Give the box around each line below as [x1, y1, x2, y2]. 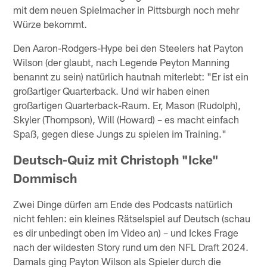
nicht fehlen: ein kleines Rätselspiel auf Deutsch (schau [13, 212, 251, 225]
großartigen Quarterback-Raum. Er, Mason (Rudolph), [13, 99, 241, 111]
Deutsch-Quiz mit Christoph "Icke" [13, 152, 219, 167]
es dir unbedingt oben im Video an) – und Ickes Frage [13, 226, 239, 239]
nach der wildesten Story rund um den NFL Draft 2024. [13, 241, 249, 253]
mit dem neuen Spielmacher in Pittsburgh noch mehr [13, 4, 240, 16]
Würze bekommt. [13, 18, 88, 30]
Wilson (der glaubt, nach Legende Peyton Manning [13, 56, 230, 69]
